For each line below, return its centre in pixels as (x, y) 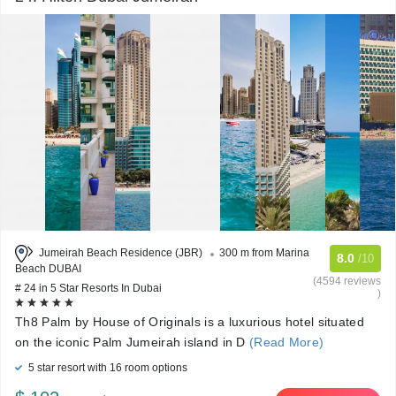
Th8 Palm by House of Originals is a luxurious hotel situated (190, 322)
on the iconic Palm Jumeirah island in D (130, 342)
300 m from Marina (264, 253)
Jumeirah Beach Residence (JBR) (121, 253)
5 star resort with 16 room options (107, 368)
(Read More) (285, 342)
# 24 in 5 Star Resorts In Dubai (88, 288)
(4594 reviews (347, 281)
